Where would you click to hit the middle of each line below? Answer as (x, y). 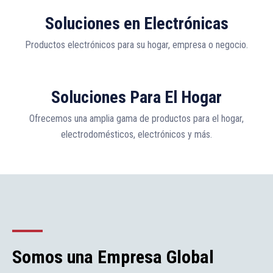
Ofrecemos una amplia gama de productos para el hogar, (136, 119)
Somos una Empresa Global (113, 257)
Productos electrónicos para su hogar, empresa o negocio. (136, 45)
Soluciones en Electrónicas (136, 24)
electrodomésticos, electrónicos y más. (136, 135)
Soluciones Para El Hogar (136, 97)
